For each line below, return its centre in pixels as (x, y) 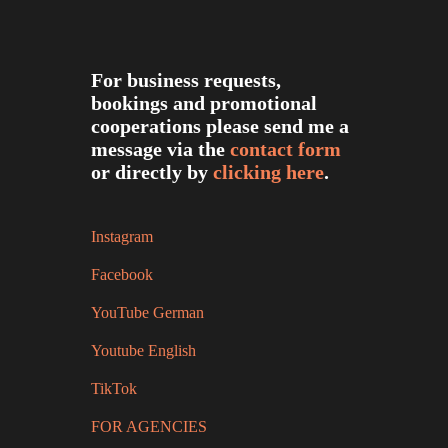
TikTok (114, 388)
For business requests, (186, 80)
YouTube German (147, 312)
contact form (285, 149)
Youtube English (143, 350)
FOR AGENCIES (149, 426)
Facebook (122, 274)
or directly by (152, 172)
